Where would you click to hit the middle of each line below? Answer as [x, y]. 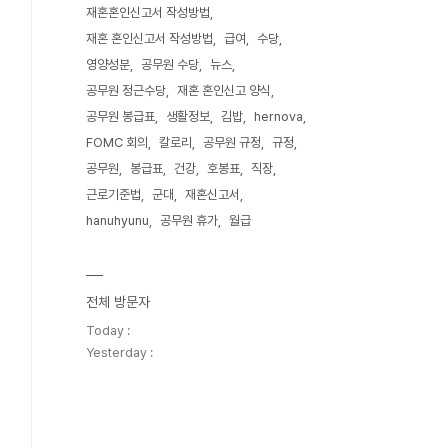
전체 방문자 [118, 302]
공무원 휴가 [189, 220]
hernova [278, 116]
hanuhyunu [117, 220]
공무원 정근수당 [126, 90]
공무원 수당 [170, 64]
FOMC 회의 [117, 142]
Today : [108, 330]
